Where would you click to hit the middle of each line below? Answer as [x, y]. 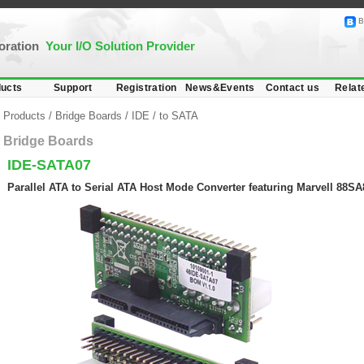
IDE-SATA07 [49, 165]
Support [73, 88]
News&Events [220, 88]
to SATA [179, 116]
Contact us [292, 88]
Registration [146, 88]
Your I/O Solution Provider [120, 46]
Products [26, 116]
